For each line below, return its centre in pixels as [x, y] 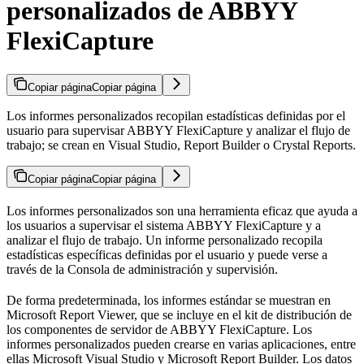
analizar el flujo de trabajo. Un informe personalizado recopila [165, 240]
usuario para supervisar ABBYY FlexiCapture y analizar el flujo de [178, 130]
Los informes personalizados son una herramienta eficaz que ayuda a [182, 210]
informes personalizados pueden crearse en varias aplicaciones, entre [181, 344]
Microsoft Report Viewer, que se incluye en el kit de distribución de [179, 314]
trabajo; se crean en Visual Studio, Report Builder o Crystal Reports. [181, 145]
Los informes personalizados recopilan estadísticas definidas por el [176, 115]
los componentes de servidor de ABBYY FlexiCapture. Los [159, 329]
